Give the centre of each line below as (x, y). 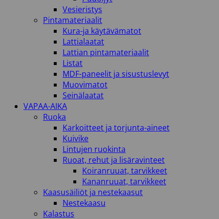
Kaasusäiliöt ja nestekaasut (93, 192)
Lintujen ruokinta (94, 149)
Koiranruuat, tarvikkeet (125, 171)
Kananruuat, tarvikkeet (124, 181)
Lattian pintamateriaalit (106, 52)
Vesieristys (82, 9)
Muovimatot (85, 85)
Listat (73, 63)
